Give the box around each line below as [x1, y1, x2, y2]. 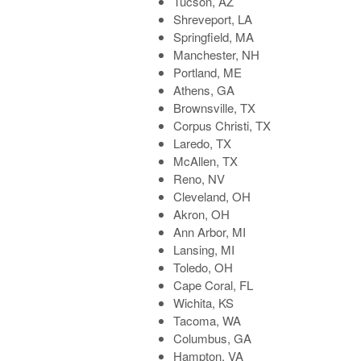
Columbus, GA [173, 330, 252, 347]
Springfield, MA [173, 28, 255, 46]
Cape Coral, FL [173, 276, 254, 294]
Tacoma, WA [173, 312, 242, 330]
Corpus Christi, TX [173, 117, 272, 135]
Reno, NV [173, 170, 226, 188]
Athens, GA [173, 81, 235, 99]
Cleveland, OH [173, 188, 251, 205]
